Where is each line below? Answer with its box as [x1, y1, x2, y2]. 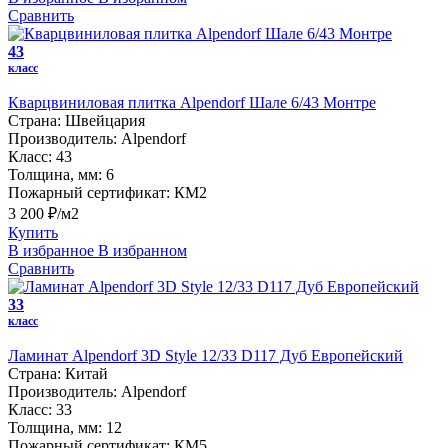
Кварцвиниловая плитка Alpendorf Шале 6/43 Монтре [8, 94, 376, 112]
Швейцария [65, 112, 145, 130]
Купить [8, 224, 58, 242]
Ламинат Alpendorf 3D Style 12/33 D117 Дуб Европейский [8, 347, 403, 365]
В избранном [98, 242, 187, 260]
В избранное [8, 242, 94, 260]
